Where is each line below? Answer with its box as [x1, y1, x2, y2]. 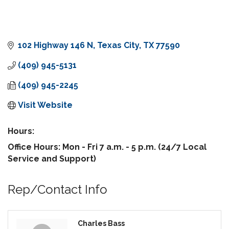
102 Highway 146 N [18, 40, 93, 51]
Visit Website [18, 100, 73, 110]
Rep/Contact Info [8, 182, 107, 197]
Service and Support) [8, 154, 96, 164]
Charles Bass [78, 219, 125, 228]
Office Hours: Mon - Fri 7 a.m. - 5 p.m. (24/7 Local [8, 142, 207, 152]
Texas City [97, 40, 139, 51]
